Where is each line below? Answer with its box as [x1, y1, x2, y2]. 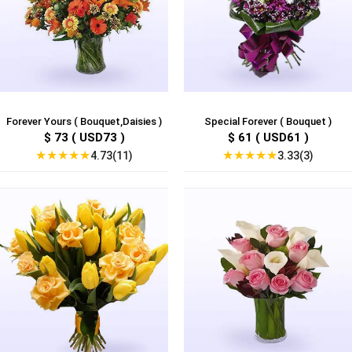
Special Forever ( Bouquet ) [204, 115, 332, 128]
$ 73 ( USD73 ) [43, 130, 125, 145]
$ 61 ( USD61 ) [227, 130, 309, 145]
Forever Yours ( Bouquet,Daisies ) [6, 115, 162, 128]
